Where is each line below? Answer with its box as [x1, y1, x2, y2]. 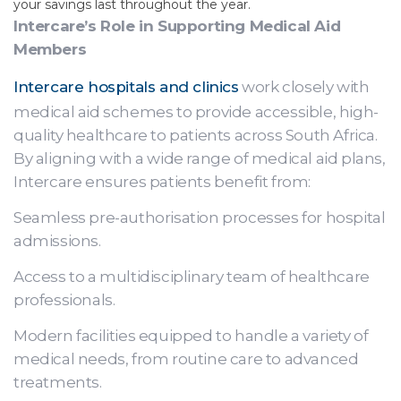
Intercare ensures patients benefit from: [13, 173, 311, 191]
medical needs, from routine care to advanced [13, 350, 359, 368]
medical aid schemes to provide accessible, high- [13, 103, 379, 121]
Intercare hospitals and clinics [13, 78, 239, 96]
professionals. [13, 291, 115, 309]
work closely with [238, 78, 370, 96]
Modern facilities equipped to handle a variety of [13, 327, 369, 345]
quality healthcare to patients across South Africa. [13, 126, 378, 144]
